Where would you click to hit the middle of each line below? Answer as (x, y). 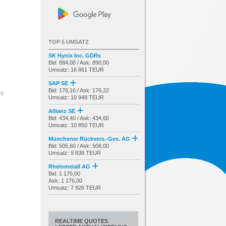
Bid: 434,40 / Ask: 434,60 (79, 118)
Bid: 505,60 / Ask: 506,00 (79, 146)
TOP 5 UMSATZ (69, 42)
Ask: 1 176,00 (65, 180)
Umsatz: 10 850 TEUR (76, 125)
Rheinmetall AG (70, 166)
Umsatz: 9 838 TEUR (75, 153)
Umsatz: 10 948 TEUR (76, 97)
